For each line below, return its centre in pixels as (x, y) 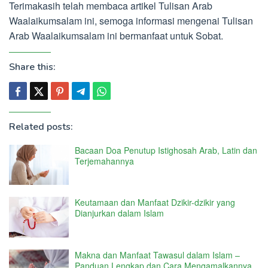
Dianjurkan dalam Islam (119, 213)
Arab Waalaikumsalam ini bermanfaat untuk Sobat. (116, 35)
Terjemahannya (104, 161)
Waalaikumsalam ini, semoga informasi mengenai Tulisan (131, 20)
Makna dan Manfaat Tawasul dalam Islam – (157, 255)
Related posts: (41, 127)
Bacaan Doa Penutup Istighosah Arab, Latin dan (166, 150)
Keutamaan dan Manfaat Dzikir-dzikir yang (155, 202)
